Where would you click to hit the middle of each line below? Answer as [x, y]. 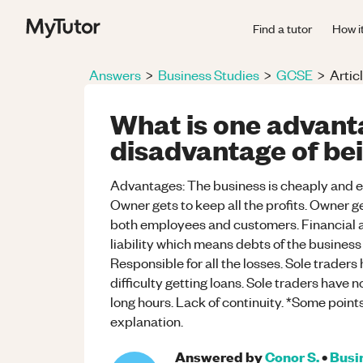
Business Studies [209, 75]
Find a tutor [282, 28]
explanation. [147, 321]
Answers [115, 75]
